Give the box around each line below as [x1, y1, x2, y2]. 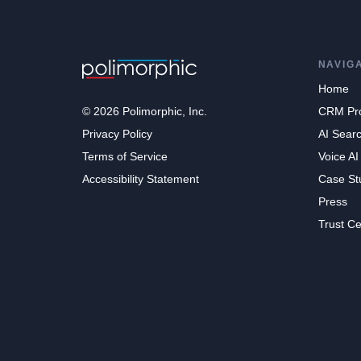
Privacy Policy [82, 127, 152, 141]
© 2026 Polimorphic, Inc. [82, 105, 207, 118]
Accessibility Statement [82, 172, 199, 186]
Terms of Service [82, 150, 168, 164]
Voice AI [317, 150, 359, 164]
